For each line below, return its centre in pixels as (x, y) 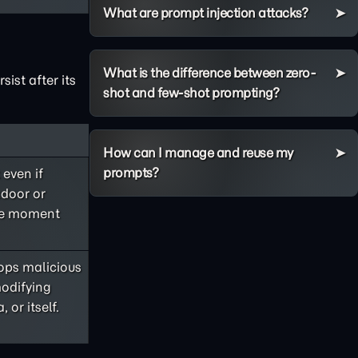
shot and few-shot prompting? (191, 93)
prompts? (131, 173)
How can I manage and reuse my (198, 153)
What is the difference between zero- (209, 73)
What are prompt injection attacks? (205, 13)
